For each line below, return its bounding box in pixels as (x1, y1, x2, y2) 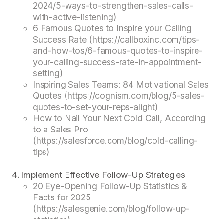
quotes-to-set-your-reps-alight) (32, 101, 158, 112)
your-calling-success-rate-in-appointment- (32, 56, 202, 67)
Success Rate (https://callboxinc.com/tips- (32, 34, 200, 44)
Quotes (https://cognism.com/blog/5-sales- (32, 90, 205, 101)
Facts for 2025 (32, 192, 91, 203)
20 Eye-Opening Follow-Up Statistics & (32, 181, 188, 192)
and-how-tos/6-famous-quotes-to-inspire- (32, 45, 203, 56)
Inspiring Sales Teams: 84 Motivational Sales (32, 79, 209, 89)
